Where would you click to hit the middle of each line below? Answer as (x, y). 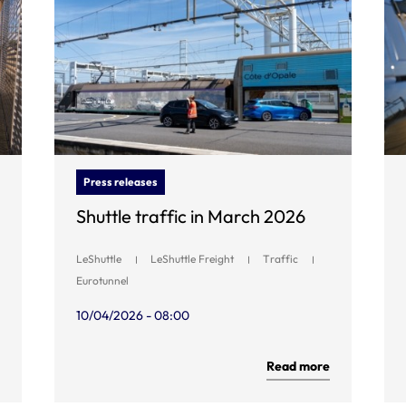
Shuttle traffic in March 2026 (191, 216)
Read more (298, 366)
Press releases (121, 182)
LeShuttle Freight (192, 259)
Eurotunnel (102, 280)
